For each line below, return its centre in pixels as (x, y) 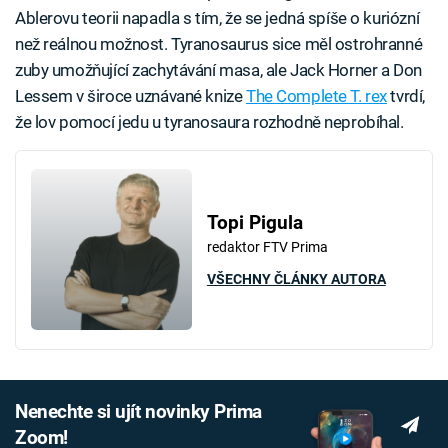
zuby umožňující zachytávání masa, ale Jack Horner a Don (218, 69)
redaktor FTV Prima (267, 246)
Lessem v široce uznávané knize (130, 95)
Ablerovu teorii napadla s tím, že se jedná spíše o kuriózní (217, 17)
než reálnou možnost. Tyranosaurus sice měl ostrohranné (219, 43)
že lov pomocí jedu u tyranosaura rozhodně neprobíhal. (209, 121)
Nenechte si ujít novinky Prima (138, 411)
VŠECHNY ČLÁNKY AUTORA (296, 278)
